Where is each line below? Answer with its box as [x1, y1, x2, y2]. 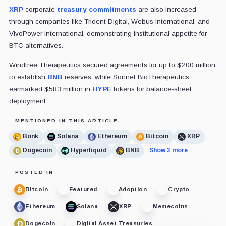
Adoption [118, 186, 147, 193]
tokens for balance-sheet [111, 85, 192, 93]
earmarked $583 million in [9, 85, 92, 93]
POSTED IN [15, 168, 53, 175]
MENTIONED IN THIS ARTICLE [15, 117, 118, 123]
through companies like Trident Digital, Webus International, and [9, 17, 210, 25]
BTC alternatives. [9, 41, 63, 49]
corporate [23, 5, 55, 13]
